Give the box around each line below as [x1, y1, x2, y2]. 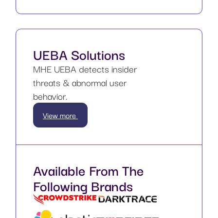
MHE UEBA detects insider [33, 61, 137, 76]
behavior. [33, 88, 67, 103]
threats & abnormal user [33, 74, 127, 90]
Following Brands [33, 174, 133, 196]
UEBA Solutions [33, 43, 125, 64]
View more [43, 109, 78, 121]
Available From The [33, 159, 144, 180]
